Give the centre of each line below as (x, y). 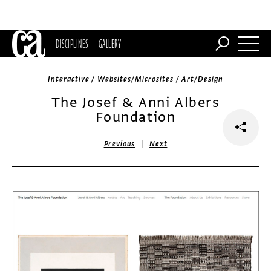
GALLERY (110, 44)
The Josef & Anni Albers (135, 103)
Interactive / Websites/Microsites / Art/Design (135, 79)
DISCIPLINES (72, 44)
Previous (119, 144)
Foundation (135, 117)
